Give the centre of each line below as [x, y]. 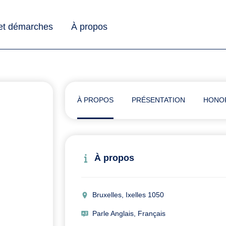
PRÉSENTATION [158, 100]
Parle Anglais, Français [129, 214]
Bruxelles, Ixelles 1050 [128, 195]
